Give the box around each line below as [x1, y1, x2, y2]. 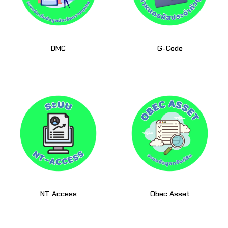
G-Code [157, 43, 183, 54]
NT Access [40, 189, 77, 199]
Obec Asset [150, 189, 190, 199]
